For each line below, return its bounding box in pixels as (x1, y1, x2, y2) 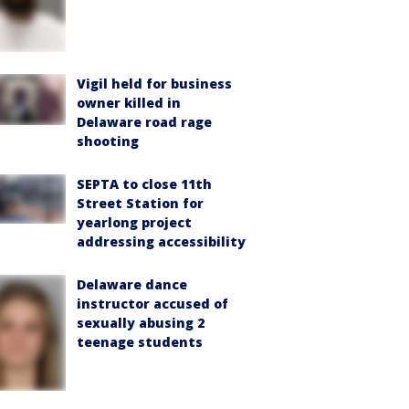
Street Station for (77, 194, 204, 213)
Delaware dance (77, 276, 187, 294)
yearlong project (77, 214, 192, 232)
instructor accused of (77, 295, 228, 313)
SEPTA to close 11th (77, 175, 212, 194)
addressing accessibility (77, 233, 246, 251)
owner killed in (77, 94, 181, 112)
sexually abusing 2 (77, 314, 204, 332)
